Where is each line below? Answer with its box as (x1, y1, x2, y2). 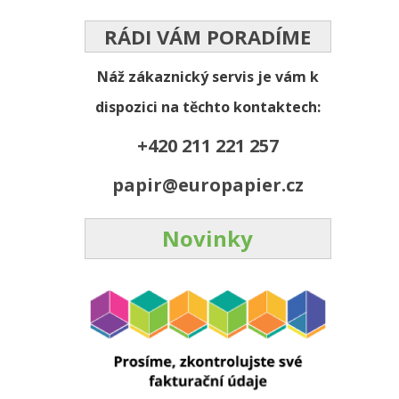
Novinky (162, 223, 254, 253)
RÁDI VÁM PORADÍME (104, 22, 312, 50)
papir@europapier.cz (111, 172, 304, 197)
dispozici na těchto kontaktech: (94, 96, 321, 117)
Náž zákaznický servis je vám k (96, 66, 319, 86)
